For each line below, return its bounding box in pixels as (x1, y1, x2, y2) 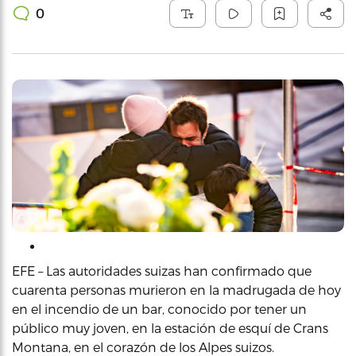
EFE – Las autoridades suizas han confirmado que (12, 263, 311, 278)
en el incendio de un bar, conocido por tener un (12, 301, 307, 316)
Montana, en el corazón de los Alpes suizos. (12, 339, 274, 354)
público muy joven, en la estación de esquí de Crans (12, 320, 328, 335)
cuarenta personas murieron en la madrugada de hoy (12, 282, 341, 297)
